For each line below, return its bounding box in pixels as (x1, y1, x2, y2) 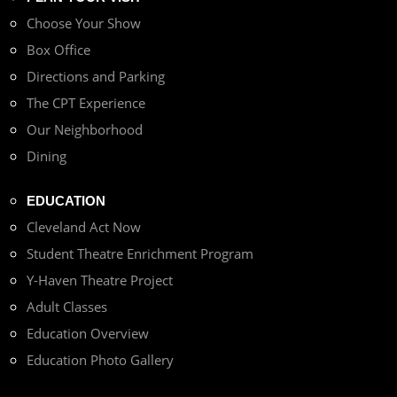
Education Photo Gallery (27, 350, 174, 369)
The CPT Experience (27, 93, 145, 112)
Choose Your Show (27, 13, 141, 32)
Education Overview (27, 323, 149, 342)
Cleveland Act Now (27, 217, 141, 236)
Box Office (27, 40, 90, 58)
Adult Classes (27, 297, 107, 315)
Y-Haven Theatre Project (27, 270, 173, 289)
